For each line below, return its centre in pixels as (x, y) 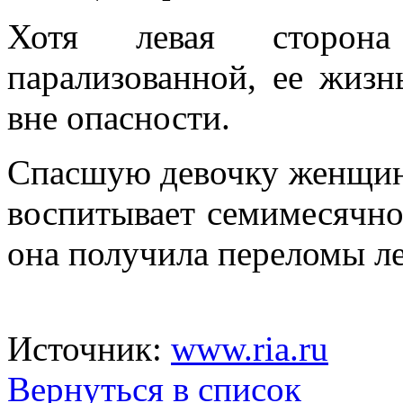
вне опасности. (119, 117)
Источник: (89, 348)
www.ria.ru (250, 348)
